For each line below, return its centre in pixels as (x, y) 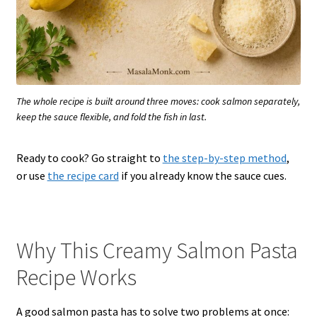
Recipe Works (76, 277)
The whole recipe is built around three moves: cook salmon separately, (158, 102)
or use (31, 176)
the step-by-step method (224, 158)
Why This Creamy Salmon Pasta (157, 250)
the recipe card (83, 176)
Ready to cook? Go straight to (89, 158)
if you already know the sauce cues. (202, 176)
